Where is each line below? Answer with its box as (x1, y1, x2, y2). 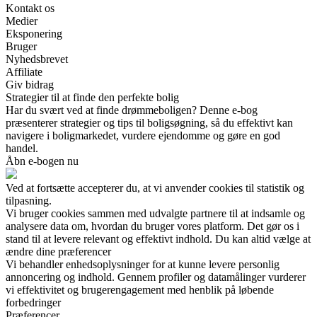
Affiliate (6, 66, 42, 79)
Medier (6, 15, 38, 28)
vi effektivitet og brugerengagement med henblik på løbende (6, 284, 274, 296)
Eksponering (6, 28, 62, 40)
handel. (6, 142, 38, 155)
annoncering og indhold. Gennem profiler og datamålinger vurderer (6, 271, 306, 284)
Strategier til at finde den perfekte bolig (6, 91, 179, 104)
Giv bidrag (6, 79, 54, 91)
